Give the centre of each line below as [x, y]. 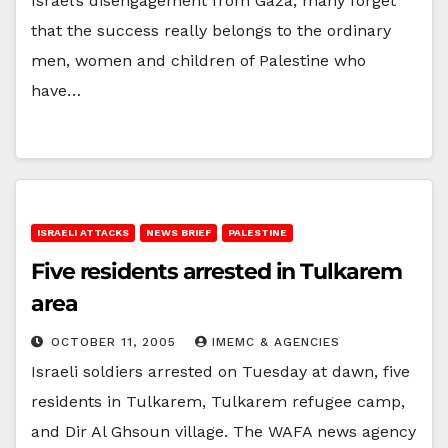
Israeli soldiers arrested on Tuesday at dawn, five [220, 371]
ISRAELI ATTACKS [83, 232]
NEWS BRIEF [178, 232]
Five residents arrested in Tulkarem [216, 271]
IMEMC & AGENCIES [276, 341]
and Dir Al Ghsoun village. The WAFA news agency [223, 431]
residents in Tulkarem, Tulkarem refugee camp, [218, 401]
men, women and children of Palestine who [198, 60]
